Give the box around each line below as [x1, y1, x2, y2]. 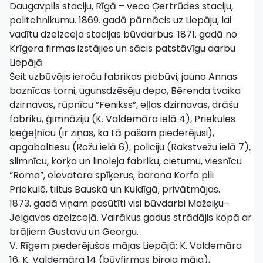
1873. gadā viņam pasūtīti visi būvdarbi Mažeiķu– [9, 197, 230, 210]
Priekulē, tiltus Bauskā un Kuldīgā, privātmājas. [9, 183, 222, 196]
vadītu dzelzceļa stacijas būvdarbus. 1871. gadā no [9, 28, 237, 41]
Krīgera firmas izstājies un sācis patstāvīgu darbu [9, 42, 235, 55]
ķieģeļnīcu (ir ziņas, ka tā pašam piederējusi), [9, 126, 214, 140]
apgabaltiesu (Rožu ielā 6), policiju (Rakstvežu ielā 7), [9, 140, 251, 154]
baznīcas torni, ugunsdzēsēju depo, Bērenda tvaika [9, 84, 241, 97]
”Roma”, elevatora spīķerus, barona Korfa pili [9, 168, 214, 182]
